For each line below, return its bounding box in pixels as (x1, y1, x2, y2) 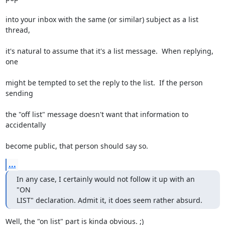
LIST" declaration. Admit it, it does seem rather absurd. (16, 195, 202, 205)
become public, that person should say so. (5, 141, 148, 151)
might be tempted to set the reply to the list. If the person (5, 78, 203, 87)
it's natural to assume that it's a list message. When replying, (5, 46, 213, 56)
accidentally (5, 120, 46, 130)
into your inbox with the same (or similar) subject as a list (5, 15, 198, 24)
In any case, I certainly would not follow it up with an (16, 174, 195, 184)
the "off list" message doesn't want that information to (5, 109, 188, 119)
